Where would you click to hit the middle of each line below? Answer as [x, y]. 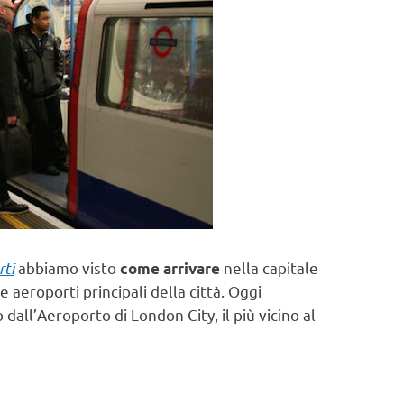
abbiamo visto [69, 268]
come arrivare [172, 269]
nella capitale [271, 268]
